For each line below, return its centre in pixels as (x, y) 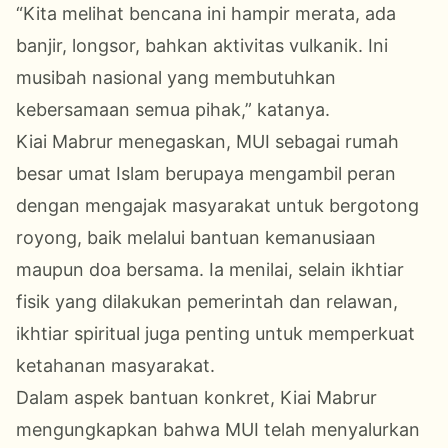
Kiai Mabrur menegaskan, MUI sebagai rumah (207, 142)
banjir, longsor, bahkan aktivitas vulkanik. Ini (202, 46)
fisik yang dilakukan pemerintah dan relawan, (207, 302)
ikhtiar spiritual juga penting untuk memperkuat (215, 334)
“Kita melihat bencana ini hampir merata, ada (206, 14)
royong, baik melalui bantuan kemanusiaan (196, 238)
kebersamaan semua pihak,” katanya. (173, 110)
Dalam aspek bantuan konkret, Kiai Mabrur (196, 398)
